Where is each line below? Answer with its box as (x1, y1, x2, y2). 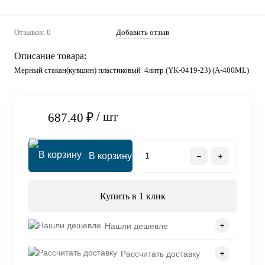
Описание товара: (14, 51, 86, 61)
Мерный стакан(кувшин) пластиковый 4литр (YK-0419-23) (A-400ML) (14, 66, 249, 75)
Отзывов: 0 (14, 28, 51, 37)
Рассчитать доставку (121, 248, 200, 258)
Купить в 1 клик (99, 191, 166, 202)
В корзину (89, 151, 132, 161)
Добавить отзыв (116, 28, 169, 37)
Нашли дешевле (105, 221, 168, 231)
